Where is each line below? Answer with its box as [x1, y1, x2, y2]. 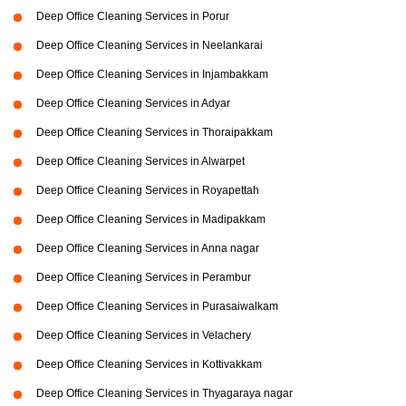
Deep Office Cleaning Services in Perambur [36, 271, 251, 285]
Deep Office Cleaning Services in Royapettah [36, 184, 259, 198]
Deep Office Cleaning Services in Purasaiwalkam [36, 300, 278, 314]
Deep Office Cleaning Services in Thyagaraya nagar [36, 387, 293, 401]
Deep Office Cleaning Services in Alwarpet [36, 155, 245, 169]
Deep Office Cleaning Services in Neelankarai [36, 39, 263, 53]
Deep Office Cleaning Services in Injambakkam [36, 68, 268, 82]
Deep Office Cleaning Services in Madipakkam [36, 213, 266, 227]
